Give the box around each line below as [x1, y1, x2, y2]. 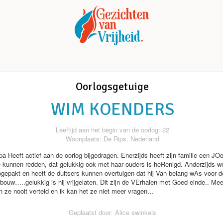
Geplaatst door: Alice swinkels [68, 208, 156, 217]
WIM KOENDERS [50, 99, 174, 120]
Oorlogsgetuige [76, 80, 149, 93]
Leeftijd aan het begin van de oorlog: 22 [55, 125, 169, 134]
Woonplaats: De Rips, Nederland [65, 134, 159, 143]
